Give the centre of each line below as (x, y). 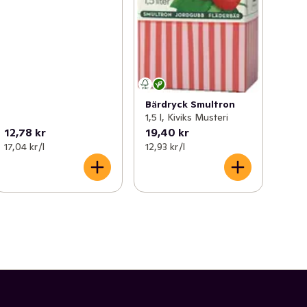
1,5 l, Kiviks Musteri (186, 117)
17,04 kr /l (25, 146)
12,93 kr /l (165, 146)
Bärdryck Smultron (190, 104)
